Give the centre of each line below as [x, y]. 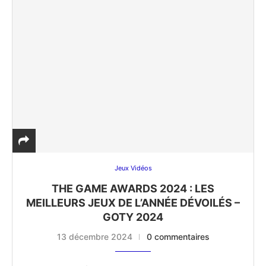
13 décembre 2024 [94, 237]
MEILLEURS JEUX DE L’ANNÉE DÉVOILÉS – [133, 203]
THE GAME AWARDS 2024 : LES [133, 189]
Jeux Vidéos [133, 168]
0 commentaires [178, 237]
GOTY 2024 [133, 217]
